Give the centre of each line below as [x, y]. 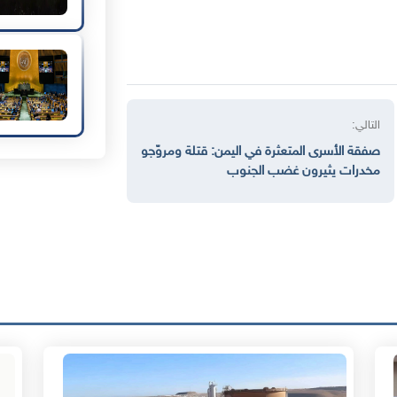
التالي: [366, 126]
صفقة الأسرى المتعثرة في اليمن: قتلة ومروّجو [261, 152]
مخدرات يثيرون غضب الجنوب [304, 172]
